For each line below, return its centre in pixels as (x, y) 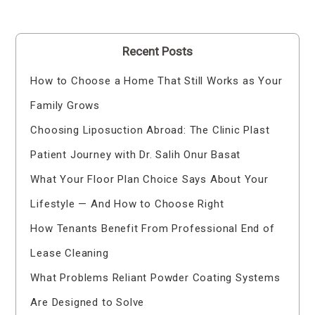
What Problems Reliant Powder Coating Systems (155, 278)
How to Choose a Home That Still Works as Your (156, 81)
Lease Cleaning (70, 253)
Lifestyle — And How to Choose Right (127, 204)
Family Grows (65, 106)
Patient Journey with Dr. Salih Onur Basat (136, 155)
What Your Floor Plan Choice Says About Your (149, 180)
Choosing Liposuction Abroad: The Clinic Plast (150, 130)
